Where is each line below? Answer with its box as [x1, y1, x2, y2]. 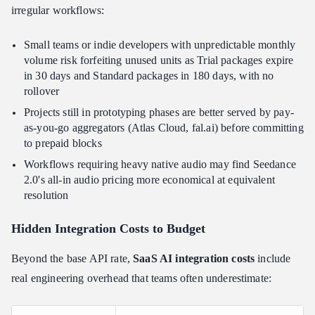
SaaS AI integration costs [133, 252, 255, 265]
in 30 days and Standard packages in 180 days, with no [24, 70, 274, 82]
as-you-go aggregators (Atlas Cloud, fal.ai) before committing [24, 122, 304, 134]
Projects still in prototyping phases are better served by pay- [24, 106, 294, 119]
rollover [24, 85, 60, 98]
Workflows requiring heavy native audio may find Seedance [24, 158, 296, 171]
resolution [24, 189, 69, 202]
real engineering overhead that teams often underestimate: [11, 272, 272, 285]
